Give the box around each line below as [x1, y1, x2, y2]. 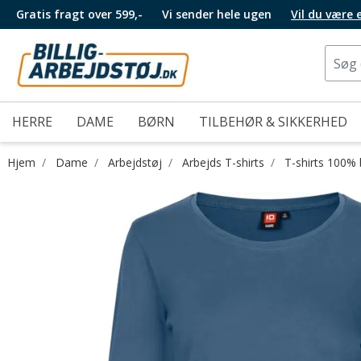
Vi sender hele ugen [162, 6, 275, 22]
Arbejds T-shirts [182, 155, 264, 170]
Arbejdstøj [108, 155, 162, 170]
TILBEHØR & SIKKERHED [199, 113, 347, 131]
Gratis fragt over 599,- [16, 6, 143, 22]
